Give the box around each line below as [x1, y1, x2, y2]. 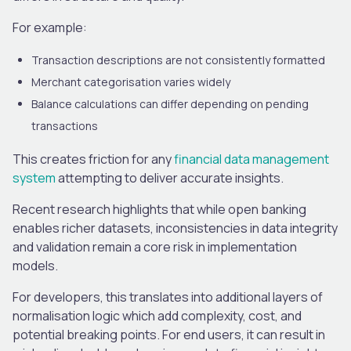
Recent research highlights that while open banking [13, 200, 306, 218]
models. [13, 256, 58, 274]
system [13, 168, 56, 186]
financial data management [174, 150, 329, 168]
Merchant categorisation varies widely [31, 74, 233, 89]
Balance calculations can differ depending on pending [31, 96, 309, 111]
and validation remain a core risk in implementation [13, 237, 297, 255]
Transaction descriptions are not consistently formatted [31, 52, 327, 67]
